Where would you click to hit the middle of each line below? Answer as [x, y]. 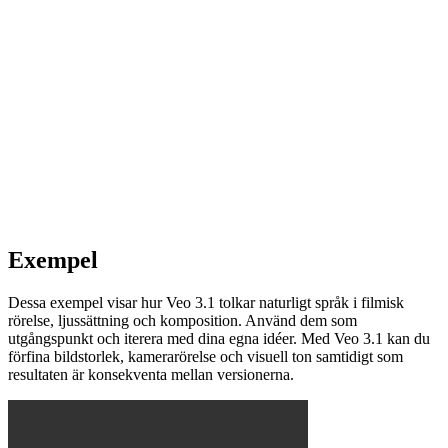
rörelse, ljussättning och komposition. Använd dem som [182, 320]
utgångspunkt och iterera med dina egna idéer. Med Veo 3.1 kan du [219, 338]
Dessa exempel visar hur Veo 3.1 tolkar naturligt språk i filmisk [206, 302]
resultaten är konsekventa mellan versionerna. [151, 374]
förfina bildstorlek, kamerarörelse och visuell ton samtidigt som [205, 356]
